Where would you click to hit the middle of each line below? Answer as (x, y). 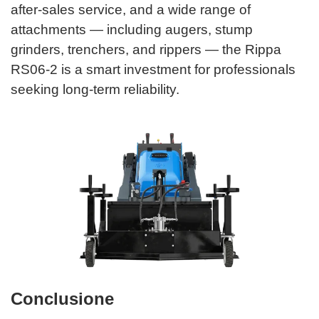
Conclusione (62, 298)
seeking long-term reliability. (95, 89)
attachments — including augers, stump (132, 29)
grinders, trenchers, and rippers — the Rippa (146, 49)
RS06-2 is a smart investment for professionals (153, 69)
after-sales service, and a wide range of (131, 9)
